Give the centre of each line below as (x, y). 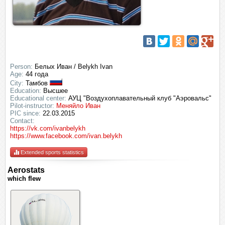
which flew (24, 179)
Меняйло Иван (78, 106)
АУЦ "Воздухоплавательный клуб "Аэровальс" (139, 98)
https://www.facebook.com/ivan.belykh (66, 136)
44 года (36, 74)
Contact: (22, 121)
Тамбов (37, 83)
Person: (21, 67)
